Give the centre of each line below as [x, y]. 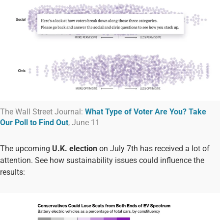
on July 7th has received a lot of [153, 148]
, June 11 [84, 122]
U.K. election [75, 148]
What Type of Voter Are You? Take [146, 111]
